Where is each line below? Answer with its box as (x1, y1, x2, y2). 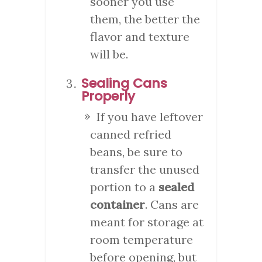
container (90, 196, 145, 212)
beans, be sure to (90, 144, 182, 159)
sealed (158, 179, 194, 194)
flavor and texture (90, 29, 189, 44)
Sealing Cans (81, 74, 167, 92)
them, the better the (90, 11, 200, 26)
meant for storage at (90, 214, 204, 229)
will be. (90, 46, 128, 61)
